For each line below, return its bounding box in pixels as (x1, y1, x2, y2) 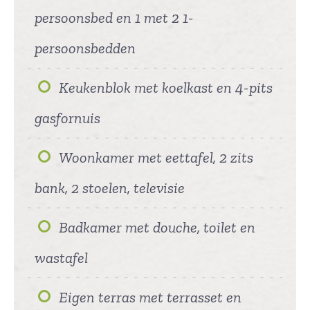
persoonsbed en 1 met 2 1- (35, 8, 194, 27)
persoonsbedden (35, 38, 136, 57)
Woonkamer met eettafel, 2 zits (59, 147, 253, 167)
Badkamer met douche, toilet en (59, 217, 255, 237)
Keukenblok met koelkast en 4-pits (59, 77, 273, 97)
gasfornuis (35, 108, 100, 127)
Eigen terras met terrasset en (59, 287, 241, 307)
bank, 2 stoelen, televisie (35, 178, 185, 197)
